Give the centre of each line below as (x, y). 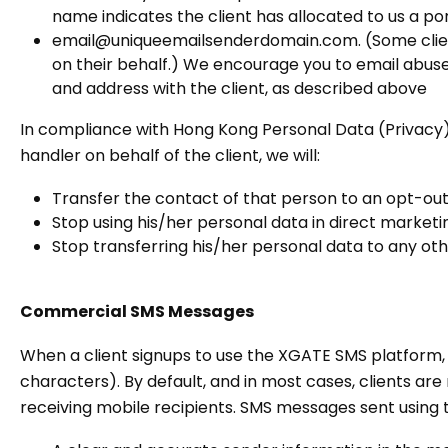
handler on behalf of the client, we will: (170, 155)
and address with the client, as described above (239, 88)
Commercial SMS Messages (137, 311)
